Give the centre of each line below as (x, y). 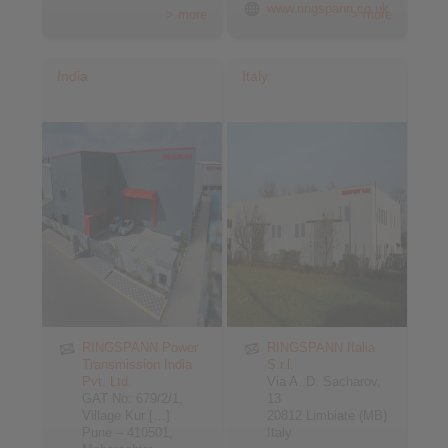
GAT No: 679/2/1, (132, 398)
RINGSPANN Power (140, 347)
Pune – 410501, (127, 432)
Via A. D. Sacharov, (324, 381)
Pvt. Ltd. (107, 381)
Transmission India (137, 364)
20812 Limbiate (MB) (327, 415)
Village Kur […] (126, 415)
